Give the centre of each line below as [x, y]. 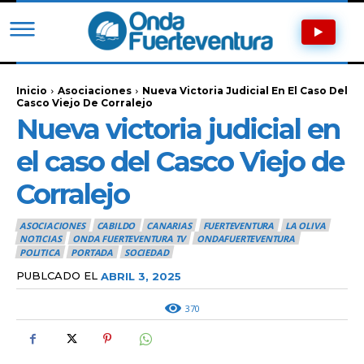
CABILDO [116, 225]
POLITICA [40, 252]
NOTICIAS [41, 239]
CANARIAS [169, 225]
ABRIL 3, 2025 [141, 275]
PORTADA [92, 252]
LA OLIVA [305, 225]
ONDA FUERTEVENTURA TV [129, 239]
